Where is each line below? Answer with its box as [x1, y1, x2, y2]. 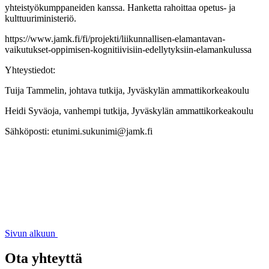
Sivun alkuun [5, 228, 55, 238]
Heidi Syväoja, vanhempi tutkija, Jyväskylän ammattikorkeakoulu [5, 105, 253, 116]
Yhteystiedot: [5, 64, 55, 75]
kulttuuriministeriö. [5, 13, 76, 23]
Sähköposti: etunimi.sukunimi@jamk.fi [5, 125, 153, 136]
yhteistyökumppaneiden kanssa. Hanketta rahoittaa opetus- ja [5, 2, 235, 13]
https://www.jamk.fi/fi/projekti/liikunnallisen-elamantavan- [5, 33, 225, 44]
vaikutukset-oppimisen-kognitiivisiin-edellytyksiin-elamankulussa [5, 44, 252, 55]
